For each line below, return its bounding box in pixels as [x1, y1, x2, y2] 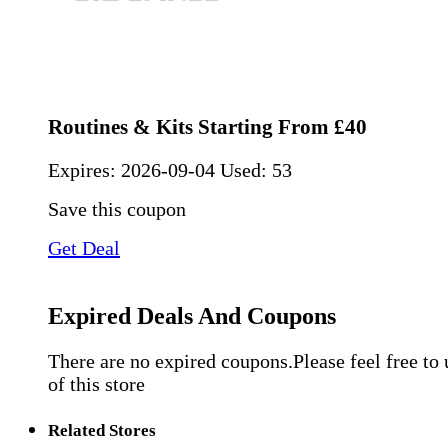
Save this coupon [48, 197, 186, 220]
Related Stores [48, 420, 156, 440]
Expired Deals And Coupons [48, 302, 336, 329]
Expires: [48, 158, 121, 181]
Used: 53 [220, 158, 292, 181]
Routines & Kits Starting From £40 [48, 115, 367, 140]
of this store [48, 372, 145, 395]
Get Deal [48, 236, 120, 259]
